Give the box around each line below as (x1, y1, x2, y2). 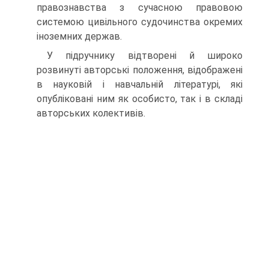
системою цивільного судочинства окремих (37, 16, 243, 28)
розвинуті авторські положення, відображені (37, 64, 243, 76)
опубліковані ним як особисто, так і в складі (37, 93, 243, 104)
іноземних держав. (37, 31, 122, 42)
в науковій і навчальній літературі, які (37, 79, 243, 90)
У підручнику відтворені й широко (47, 50, 243, 61)
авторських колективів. (37, 107, 145, 119)
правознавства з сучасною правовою (37, 2, 243, 13)
